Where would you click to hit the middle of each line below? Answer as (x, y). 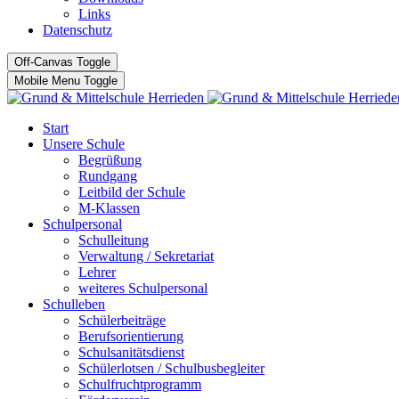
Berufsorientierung (131, 336)
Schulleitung (114, 240)
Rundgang (108, 176)
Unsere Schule (84, 144)
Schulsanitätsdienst (131, 352)
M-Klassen (109, 208)
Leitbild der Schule (132, 192)
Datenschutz (77, 30)
